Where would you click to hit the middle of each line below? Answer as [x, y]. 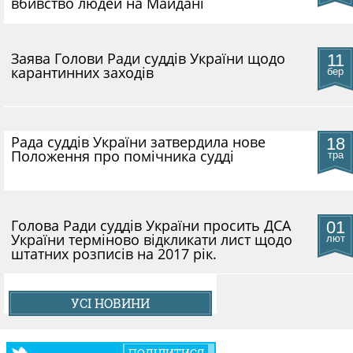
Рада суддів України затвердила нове [138, 142]
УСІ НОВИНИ [110, 303]
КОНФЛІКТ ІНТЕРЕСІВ [192, 18]
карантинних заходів [82, 72]
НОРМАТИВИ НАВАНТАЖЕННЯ [192, 70]
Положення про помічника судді [122, 156]
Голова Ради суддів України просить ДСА [150, 225]
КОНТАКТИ [176, 174]
